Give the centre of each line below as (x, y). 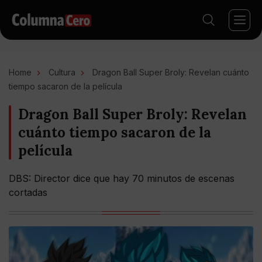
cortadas (28, 192)
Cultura (62, 72)
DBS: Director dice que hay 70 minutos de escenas (122, 178)
